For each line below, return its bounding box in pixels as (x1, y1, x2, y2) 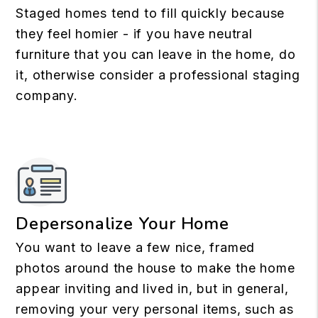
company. (16, 88, 78, 103)
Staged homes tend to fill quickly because (16, 6, 285, 21)
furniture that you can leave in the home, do (16, 47, 296, 62)
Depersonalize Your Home (16, 212, 229, 235)
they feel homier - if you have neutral (16, 26, 253, 41)
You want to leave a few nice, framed (16, 240, 256, 255)
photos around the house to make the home (16, 261, 295, 275)
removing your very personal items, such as (16, 302, 294, 317)
